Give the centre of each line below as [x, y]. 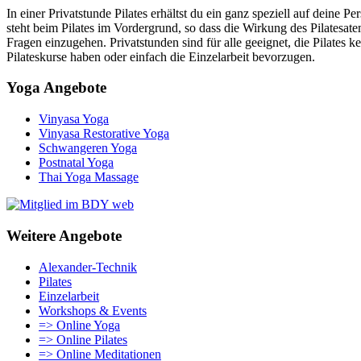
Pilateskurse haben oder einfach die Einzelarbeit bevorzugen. [161, 56]
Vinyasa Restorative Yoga [104, 134]
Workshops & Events [93, 310]
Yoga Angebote [56, 88]
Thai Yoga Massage [89, 177]
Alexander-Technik [88, 267]
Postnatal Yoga [76, 163]
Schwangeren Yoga [88, 148]
